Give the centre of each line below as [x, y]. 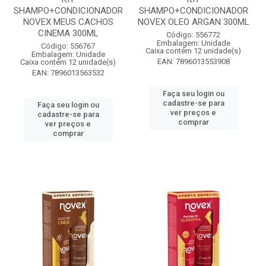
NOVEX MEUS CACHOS [68, 22]
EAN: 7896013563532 [68, 73]
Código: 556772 [193, 35]
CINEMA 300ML [68, 33]
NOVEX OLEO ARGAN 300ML [193, 22]
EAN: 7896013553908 [193, 61]
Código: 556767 [68, 46]
